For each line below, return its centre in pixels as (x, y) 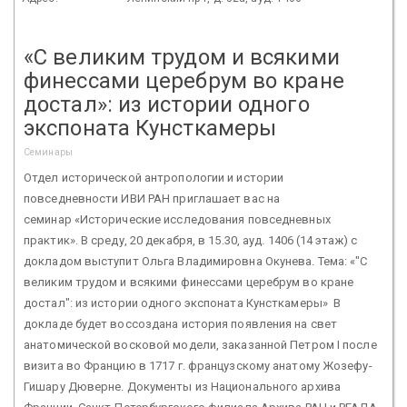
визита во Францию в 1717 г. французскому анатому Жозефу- (198, 365)
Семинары (48, 152)
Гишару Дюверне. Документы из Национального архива (182, 386)
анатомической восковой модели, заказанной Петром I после (200, 344)
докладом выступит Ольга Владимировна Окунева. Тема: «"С (196, 261)
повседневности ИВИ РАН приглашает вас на (152, 198)
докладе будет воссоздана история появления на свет (181, 323)
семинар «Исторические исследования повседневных (177, 219)
